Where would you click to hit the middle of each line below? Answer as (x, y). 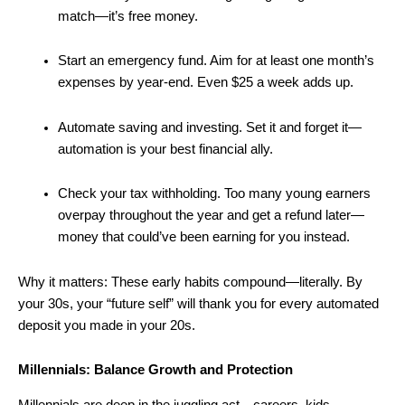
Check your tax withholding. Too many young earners (214, 194)
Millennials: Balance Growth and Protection (155, 370)
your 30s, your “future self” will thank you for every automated (198, 303)
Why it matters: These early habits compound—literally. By (190, 282)
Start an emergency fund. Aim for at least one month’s (216, 61)
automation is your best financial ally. (165, 149)
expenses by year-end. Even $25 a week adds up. (205, 83)
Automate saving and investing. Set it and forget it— (209, 127)
